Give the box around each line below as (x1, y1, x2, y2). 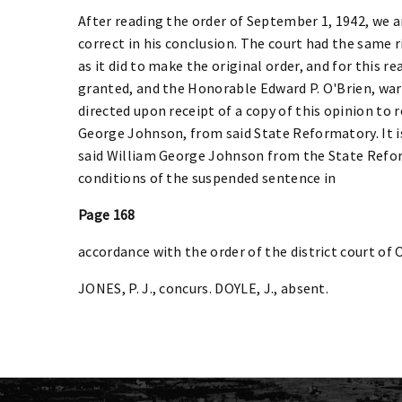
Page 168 (78, 205, 135, 223)
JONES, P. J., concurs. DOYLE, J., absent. (78, 278, 329, 297)
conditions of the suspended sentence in (78, 168, 336, 187)
